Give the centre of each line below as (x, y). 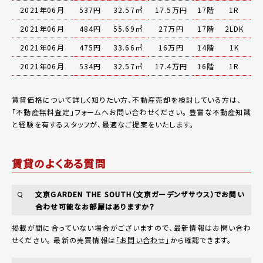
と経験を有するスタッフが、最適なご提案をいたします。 (103, 124)
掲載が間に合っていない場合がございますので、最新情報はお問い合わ (131, 227)
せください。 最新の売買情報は (64, 240)
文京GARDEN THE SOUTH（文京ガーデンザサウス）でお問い (140, 194)
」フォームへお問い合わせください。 (129, 112)
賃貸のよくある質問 (59, 163)
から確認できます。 (201, 240)
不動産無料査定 (43, 112)
